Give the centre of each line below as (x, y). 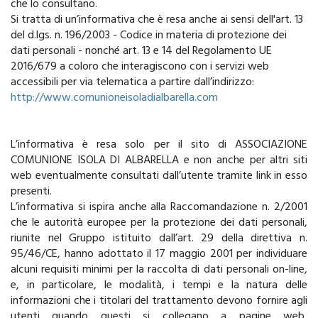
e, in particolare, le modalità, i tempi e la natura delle (159, 285)
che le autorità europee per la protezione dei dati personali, (159, 223)
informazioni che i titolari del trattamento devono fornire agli (159, 301)
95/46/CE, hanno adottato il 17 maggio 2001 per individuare (159, 254)
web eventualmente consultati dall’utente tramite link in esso (159, 176)
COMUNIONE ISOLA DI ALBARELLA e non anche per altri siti (159, 160)
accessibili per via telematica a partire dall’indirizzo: (132, 82)
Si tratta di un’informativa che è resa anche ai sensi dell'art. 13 (157, 20)
